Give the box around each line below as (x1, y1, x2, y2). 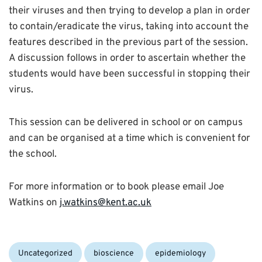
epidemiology (155, 248, 206, 258)
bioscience (94, 248, 134, 258)
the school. (9, 148, 57, 161)
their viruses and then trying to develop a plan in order (9, 5, 250, 18)
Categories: (8, 242, 61, 256)
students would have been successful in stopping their (9, 68, 250, 81)
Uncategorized (18, 248, 73, 258)
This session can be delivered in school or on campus (9, 116, 243, 130)
